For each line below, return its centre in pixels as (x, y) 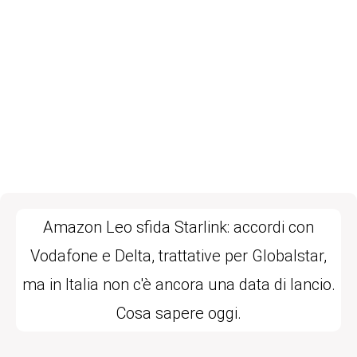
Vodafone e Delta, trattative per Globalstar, (178, 255)
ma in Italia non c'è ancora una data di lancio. (178, 284)
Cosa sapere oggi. (178, 313)
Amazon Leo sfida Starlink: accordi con (178, 227)
